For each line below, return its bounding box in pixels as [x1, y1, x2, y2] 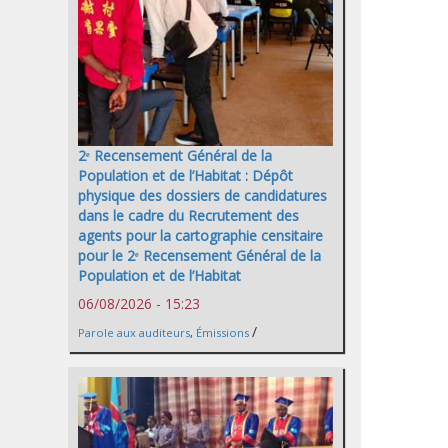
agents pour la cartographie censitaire [78, 226, 323, 246]
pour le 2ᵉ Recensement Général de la [78, 246, 321, 266]
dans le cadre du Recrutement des [78, 206, 299, 226]
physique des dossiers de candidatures [78, 186, 327, 206]
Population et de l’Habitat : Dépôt [78, 166, 293, 186]
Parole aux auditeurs [78, 325, 190, 341]
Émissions [196, 325, 249, 341]
